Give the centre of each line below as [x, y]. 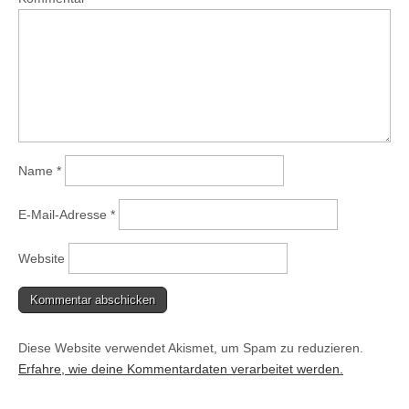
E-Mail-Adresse [64, 214]
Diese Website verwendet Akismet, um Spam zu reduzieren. [191, 347]
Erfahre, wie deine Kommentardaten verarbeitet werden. [181, 368]
